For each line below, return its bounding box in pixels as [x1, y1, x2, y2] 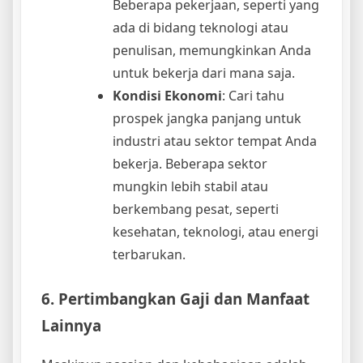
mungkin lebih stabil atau [113, 177, 268, 195]
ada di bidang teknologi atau [113, 18, 288, 36]
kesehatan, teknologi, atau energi [113, 222, 318, 241]
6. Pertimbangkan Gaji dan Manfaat [41, 288, 310, 309]
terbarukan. [113, 245, 186, 263]
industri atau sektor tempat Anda [113, 131, 317, 150]
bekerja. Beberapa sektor [113, 154, 267, 173]
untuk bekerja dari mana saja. [113, 63, 295, 82]
